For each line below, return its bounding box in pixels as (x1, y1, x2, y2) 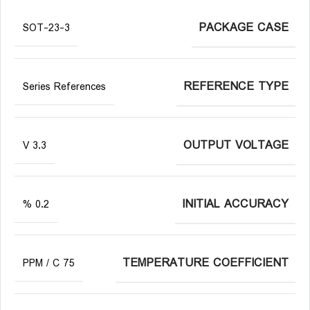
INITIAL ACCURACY (182, 195, 289, 214)
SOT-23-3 (23, 20, 70, 37)
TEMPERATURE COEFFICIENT (122, 254, 289, 273)
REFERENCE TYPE (183, 77, 289, 96)
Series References (23, 79, 106, 95)
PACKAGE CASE (199, 19, 289, 37)
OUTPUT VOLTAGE (183, 136, 289, 155)
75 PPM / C (63, 255, 75, 272)
